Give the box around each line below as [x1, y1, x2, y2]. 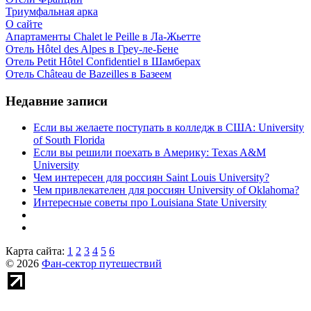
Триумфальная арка [6, 6, 98, 17]
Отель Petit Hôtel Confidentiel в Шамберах [6, 56, 201, 67]
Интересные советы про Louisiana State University [33, 196, 267, 209]
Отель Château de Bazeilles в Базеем [6, 68, 171, 80]
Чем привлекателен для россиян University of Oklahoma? [33, 184, 299, 196]
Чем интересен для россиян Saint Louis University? [33, 171, 269, 184]
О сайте [6, 18, 42, 30]
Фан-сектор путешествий [42, 258, 162, 270]
